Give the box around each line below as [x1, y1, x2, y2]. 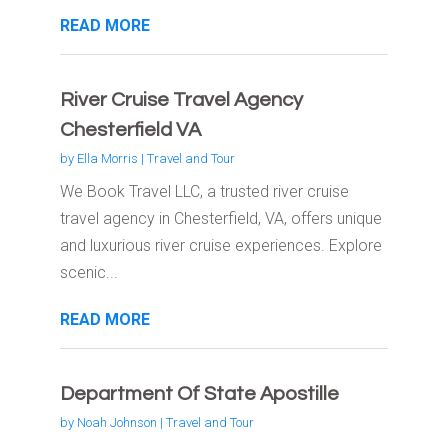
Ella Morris [76, 151, 138, 167]
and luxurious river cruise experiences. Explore [59, 236, 382, 256]
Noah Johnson [76, 415, 157, 431]
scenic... [59, 263, 118, 283]
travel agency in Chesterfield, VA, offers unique [59, 209, 382, 229]
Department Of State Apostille [59, 384, 339, 405]
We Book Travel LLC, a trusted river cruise [59, 182, 349, 202]
